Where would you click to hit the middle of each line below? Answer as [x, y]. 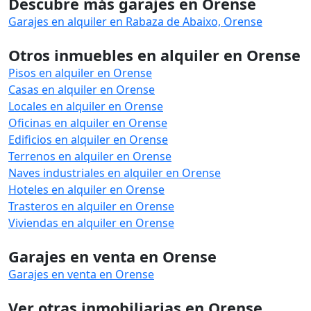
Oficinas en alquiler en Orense [88, 123]
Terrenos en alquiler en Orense [90, 156]
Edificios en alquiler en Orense [88, 139]
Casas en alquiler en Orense [82, 89]
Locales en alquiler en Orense [86, 106]
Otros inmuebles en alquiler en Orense [154, 55]
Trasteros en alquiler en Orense [91, 206]
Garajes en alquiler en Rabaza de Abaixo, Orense [135, 21]
